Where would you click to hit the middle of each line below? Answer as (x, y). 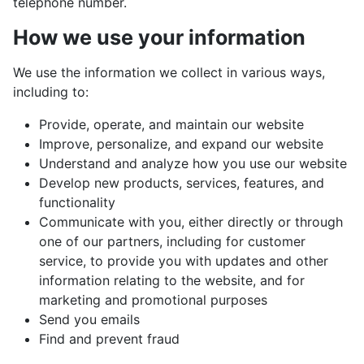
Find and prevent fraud (109, 338)
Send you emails (89, 319)
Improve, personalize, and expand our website (181, 143)
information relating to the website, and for (172, 280)
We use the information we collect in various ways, (169, 72)
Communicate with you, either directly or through (191, 221)
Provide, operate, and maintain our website (171, 124)
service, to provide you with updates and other (184, 260)
